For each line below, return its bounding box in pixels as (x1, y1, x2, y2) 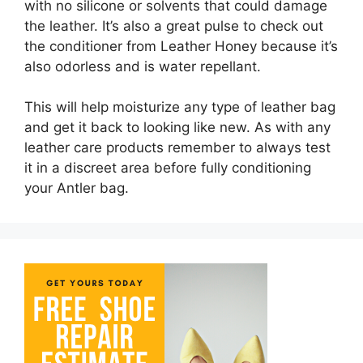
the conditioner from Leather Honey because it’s (24, 37, 338, 54)
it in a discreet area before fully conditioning (24, 160, 311, 176)
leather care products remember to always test (24, 139, 331, 156)
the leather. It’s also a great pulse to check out (24, 17, 323, 34)
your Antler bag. (24, 180, 129, 196)
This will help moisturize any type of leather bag (24, 99, 335, 115)
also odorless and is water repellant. (24, 58, 261, 75)
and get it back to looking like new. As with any (24, 119, 331, 135)
